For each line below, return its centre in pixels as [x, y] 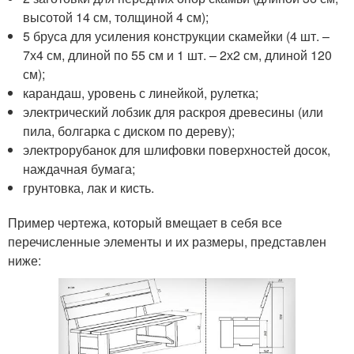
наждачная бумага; [79, 168]
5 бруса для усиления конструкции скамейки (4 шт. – [177, 36]
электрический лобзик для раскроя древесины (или [173, 111]
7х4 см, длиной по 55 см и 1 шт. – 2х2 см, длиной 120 [178, 55]
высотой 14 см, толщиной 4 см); [116, 17]
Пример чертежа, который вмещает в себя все [145, 222]
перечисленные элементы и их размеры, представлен [167, 241]
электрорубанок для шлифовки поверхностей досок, [177, 149]
